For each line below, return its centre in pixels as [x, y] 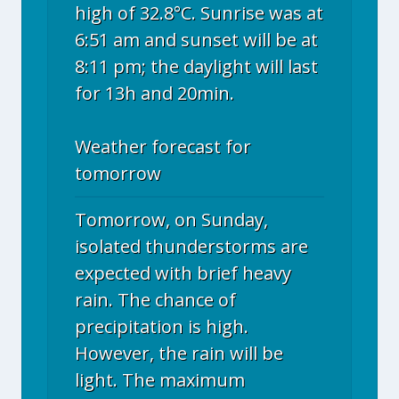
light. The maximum [160, 380]
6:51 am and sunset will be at [196, 40]
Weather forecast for [163, 147]
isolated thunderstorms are [191, 246]
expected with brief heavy [183, 273]
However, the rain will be [179, 353]
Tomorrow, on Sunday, [171, 220]
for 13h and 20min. [155, 93]
